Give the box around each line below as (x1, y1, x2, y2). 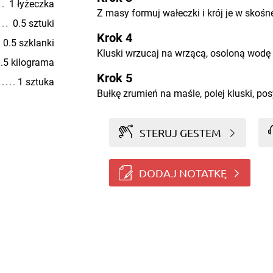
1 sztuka (17, 76, 54, 88)
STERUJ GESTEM (140, 126, 222, 139)
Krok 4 (96, 30, 132, 45)
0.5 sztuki (12, 18, 54, 29)
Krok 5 (96, 71, 132, 85)
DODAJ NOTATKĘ (138, 166, 227, 179)
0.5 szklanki (2, 37, 54, 49)
